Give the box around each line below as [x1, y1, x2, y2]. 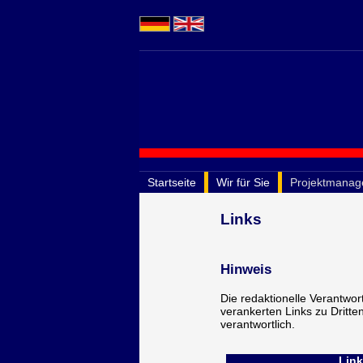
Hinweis [220, 261, 271, 278]
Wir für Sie [216, 176, 270, 189]
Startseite [147, 176, 196, 189]
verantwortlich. [220, 318, 295, 331]
